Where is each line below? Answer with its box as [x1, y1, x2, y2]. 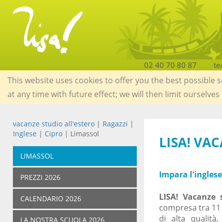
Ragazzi [102, 119, 128, 129]
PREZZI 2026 [20, 172, 60, 182]
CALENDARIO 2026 [20, 194, 81, 204]
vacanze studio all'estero [12, 119, 95, 129]
